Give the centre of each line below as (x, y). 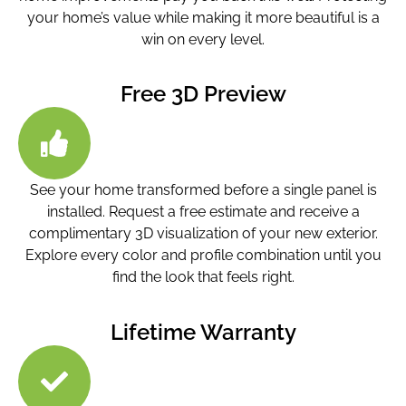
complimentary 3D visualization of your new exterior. (203, 234)
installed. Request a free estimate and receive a (203, 212)
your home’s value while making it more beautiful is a (203, 17)
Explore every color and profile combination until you (203, 256)
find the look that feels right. (203, 277)
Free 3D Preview (203, 94)
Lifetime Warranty (203, 332)
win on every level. (203, 39)
